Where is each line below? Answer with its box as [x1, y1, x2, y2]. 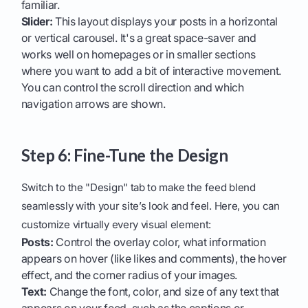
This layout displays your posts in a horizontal [52, 14, 278, 29]
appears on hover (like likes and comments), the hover [21, 252, 287, 266]
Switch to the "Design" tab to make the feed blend [21, 181, 256, 195]
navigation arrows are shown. [21, 97, 166, 111]
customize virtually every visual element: [21, 218, 212, 232]
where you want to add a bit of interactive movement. [21, 64, 281, 78]
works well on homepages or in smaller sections [21, 47, 256, 62]
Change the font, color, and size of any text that [46, 285, 279, 299]
